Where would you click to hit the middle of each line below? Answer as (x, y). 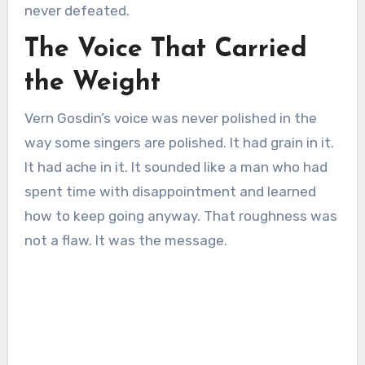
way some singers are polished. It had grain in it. (179, 142)
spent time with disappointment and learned (170, 191)
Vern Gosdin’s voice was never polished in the (170, 118)
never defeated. (77, 11)
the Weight (92, 84)
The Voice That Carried (165, 50)
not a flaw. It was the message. (125, 240)
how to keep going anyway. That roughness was (180, 215)
